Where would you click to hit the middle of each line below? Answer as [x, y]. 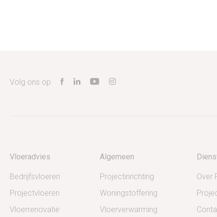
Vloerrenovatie [35, 209]
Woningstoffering [128, 193]
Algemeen [117, 157]
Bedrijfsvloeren [35, 177]
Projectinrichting [127, 177]
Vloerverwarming [128, 209]
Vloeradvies [30, 157]
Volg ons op [30, 82]
